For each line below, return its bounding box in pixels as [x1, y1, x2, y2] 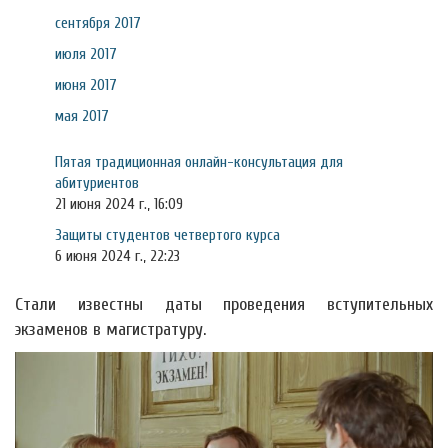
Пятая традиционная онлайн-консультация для [55, 153, 343, 171]
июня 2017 [55, 76, 117, 94]
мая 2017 [55, 107, 109, 125]
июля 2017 [55, 45, 117, 63]
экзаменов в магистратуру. [15, 319, 206, 340]
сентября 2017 [55, 14, 141, 32]
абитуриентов [55, 174, 139, 192]
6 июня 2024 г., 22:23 [55, 247, 180, 265]
